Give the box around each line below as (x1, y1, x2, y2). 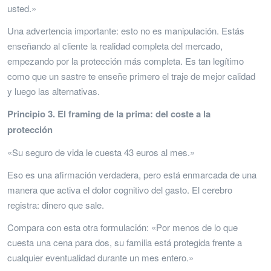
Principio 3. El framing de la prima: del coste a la (7, 106, 211, 120)
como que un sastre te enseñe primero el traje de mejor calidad (7, 69, 255, 82)
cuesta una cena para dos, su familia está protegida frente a (7, 235, 242, 249)
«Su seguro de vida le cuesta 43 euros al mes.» (7, 145, 195, 158)
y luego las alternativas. (7, 84, 100, 97)
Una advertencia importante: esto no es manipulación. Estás (7, 24, 244, 37)
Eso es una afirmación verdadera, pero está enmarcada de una (7, 168, 256, 181)
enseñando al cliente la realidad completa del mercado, (7, 39, 223, 52)
